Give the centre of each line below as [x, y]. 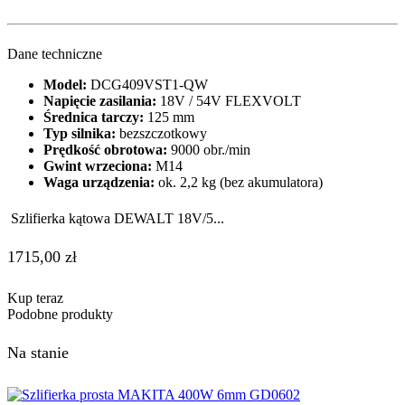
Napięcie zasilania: [100, 100]
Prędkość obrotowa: [105, 149]
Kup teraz [35, 298]
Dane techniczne [55, 53]
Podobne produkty [60, 315]
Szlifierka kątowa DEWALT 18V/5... [118, 219]
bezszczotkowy [161, 133]
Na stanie [38, 352]
